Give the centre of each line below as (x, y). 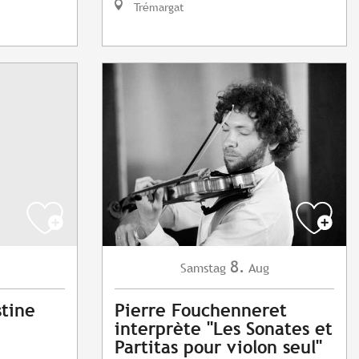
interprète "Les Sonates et (224, 329)
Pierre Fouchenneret (201, 311)
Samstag (203, 268)
